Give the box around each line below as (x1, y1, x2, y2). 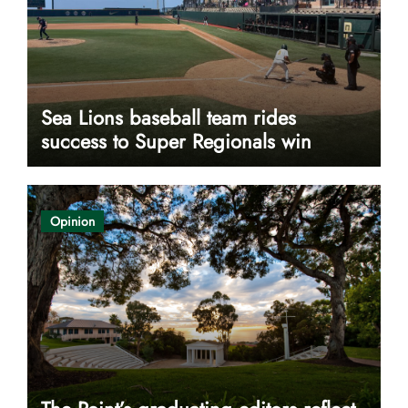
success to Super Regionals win (40, 127, 311, 157)
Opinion (49, 211, 95, 230)
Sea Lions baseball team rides (40, 103, 296, 133)
